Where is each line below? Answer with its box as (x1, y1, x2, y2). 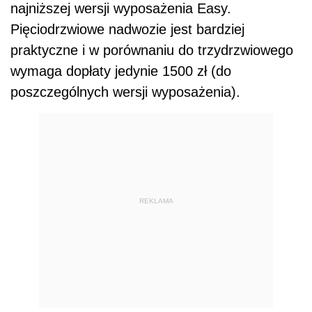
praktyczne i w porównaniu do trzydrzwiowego (10, 42, 293, 58)
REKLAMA (139, 197, 173, 205)
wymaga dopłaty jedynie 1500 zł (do (10, 63, 231, 79)
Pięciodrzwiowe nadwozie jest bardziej (10, 21, 244, 37)
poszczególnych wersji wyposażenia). (10, 84, 240, 100)
